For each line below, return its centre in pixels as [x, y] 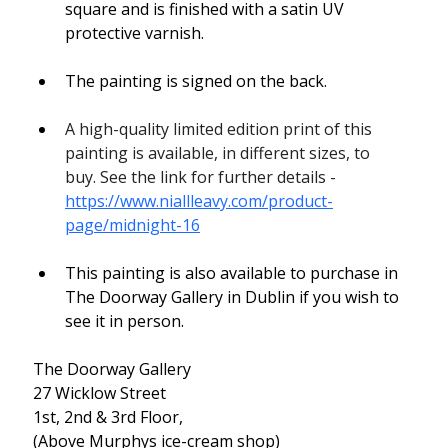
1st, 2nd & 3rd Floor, [107, 417]
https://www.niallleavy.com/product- [198, 201]
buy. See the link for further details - [202, 177]
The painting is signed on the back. [195, 81]
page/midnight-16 [132, 225]
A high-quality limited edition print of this [220, 129]
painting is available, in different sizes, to [219, 153]
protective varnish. [134, 33]
